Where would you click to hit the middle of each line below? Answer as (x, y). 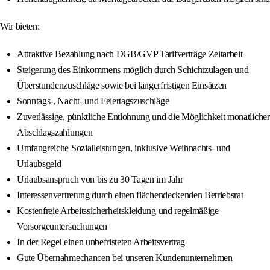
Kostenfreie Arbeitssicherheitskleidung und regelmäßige (118, 211)
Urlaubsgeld (39, 164)
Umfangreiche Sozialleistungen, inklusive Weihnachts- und (124, 148)
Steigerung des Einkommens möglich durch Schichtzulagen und (133, 70)
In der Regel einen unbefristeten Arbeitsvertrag (101, 242)
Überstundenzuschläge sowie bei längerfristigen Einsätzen (122, 86)
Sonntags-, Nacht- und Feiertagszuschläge (93, 101)
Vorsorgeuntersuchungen (62, 227)
